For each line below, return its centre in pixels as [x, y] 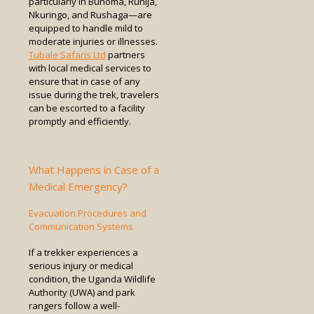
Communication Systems [81, 227]
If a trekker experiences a [83, 252]
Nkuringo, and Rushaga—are [90, 14]
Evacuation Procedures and [88, 213]
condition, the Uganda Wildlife [92, 279]
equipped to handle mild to [86, 28]
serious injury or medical [81, 265]
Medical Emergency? [78, 186]
